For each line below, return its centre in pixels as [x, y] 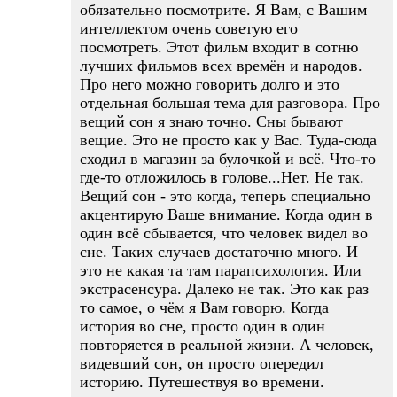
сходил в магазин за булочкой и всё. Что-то [228, 159]
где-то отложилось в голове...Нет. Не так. [222, 177]
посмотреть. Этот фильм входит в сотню [219, 47]
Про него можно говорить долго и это [210, 84]
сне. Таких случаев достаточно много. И [219, 252]
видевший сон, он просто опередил [202, 363]
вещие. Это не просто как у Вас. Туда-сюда [228, 140]
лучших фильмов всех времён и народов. [221, 66]
